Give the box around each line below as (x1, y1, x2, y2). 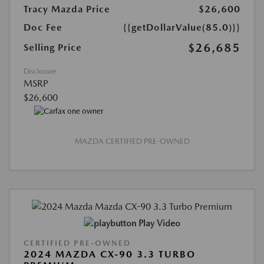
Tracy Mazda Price (24, 3, 110, 15)
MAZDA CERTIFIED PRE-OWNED (74, 137, 190, 146)
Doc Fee (24, 21, 62, 33)
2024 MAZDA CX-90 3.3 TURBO (24, 248, 196, 260)
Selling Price (24, 41, 82, 53)
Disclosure (24, 67, 56, 75)
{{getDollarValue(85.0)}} (123, 21, 240, 33)
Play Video (138, 217, 180, 229)
